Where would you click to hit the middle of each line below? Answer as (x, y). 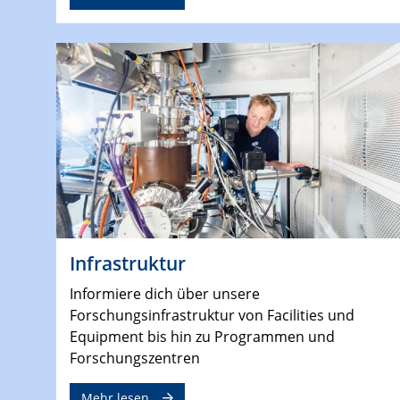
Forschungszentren (135, 358)
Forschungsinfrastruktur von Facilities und (212, 316)
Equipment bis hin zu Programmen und (202, 337)
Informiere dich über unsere (165, 294)
